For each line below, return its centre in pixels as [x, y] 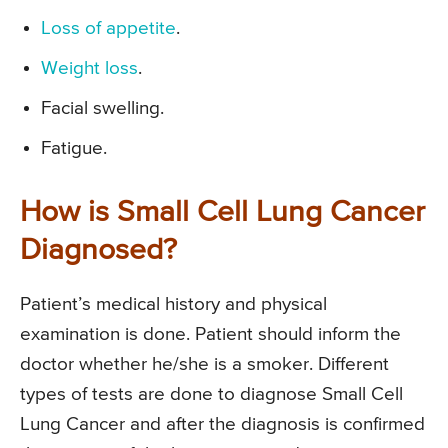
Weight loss [89, 68]
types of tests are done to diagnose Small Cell [211, 394]
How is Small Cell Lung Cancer [222, 212]
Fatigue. [74, 148]
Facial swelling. [102, 108]
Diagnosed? [98, 250]
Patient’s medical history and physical [173, 304]
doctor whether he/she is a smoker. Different [204, 364]
